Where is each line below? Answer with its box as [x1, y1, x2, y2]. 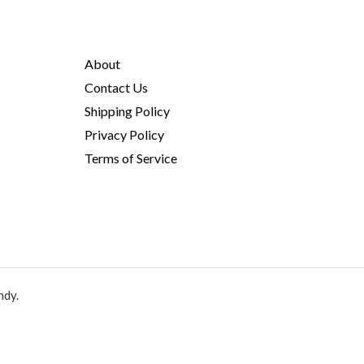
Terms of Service [84, 150, 177, 166]
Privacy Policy [84, 127, 164, 142]
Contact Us [84, 80, 148, 95]
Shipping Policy [84, 103, 170, 119]
